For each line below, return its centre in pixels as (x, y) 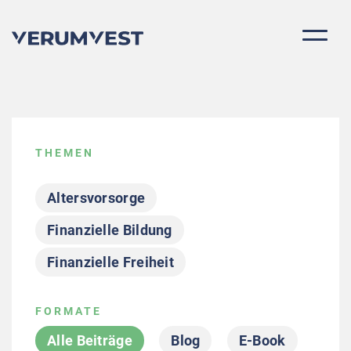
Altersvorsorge (96, 198)
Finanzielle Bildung (110, 230)
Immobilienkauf (210, 326)
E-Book (262, 340)
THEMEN (65, 153)
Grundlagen (85, 326)
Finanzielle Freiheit (110, 262)
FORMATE (69, 311)
